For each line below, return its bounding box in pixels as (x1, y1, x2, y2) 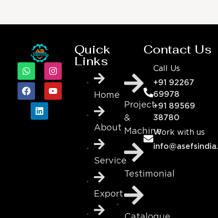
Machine (124, 127, 162, 135)
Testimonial (124, 170, 175, 178)
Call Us (153, 65, 181, 73)
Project (124, 101, 156, 109)
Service (93, 157, 127, 165)
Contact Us (144, 42, 212, 57)
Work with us (153, 129, 205, 137)
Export (93, 190, 123, 198)
